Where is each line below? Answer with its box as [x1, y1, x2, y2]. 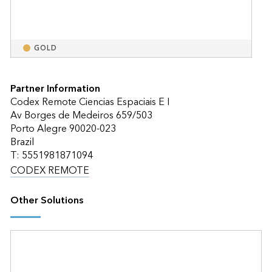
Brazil [10, 133, 34, 151]
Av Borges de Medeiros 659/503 [10, 106, 152, 124]
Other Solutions [10, 191, 83, 209]
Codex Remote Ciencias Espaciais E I [10, 93, 169, 110]
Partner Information [10, 80, 100, 97]
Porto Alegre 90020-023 [10, 120, 116, 137]
